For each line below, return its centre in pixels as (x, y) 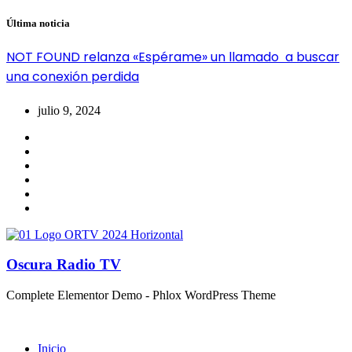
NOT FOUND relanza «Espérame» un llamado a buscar (173, 57)
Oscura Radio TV (64, 265)
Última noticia (38, 24)
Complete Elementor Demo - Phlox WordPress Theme (141, 295)
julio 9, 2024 (69, 110)
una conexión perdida (73, 77)
